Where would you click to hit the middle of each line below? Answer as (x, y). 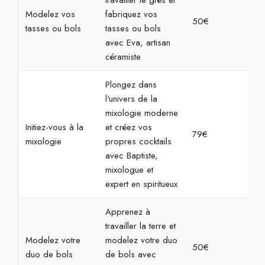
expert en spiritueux (141, 184)
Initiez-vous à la (54, 127)
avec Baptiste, (131, 156)
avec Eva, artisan (138, 43)
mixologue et (129, 170)
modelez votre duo (141, 240)
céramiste (123, 57)
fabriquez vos (131, 14)
